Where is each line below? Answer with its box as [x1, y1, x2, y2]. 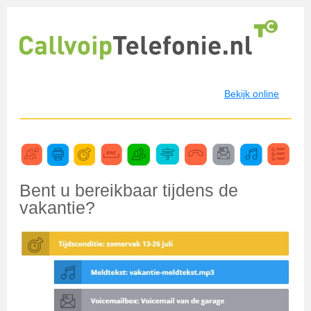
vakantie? [19, 198, 95, 217]
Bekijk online [224, 88, 279, 99]
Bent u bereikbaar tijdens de [19, 180, 238, 200]
